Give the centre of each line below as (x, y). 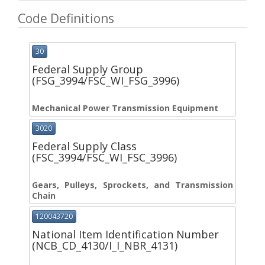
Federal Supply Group (88, 70)
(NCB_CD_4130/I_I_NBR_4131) (105, 245)
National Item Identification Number (125, 234)
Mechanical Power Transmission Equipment (125, 108)
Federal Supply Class (84, 146)
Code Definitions (66, 18)
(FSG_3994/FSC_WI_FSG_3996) (106, 81)
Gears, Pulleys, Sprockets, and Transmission (132, 185)
